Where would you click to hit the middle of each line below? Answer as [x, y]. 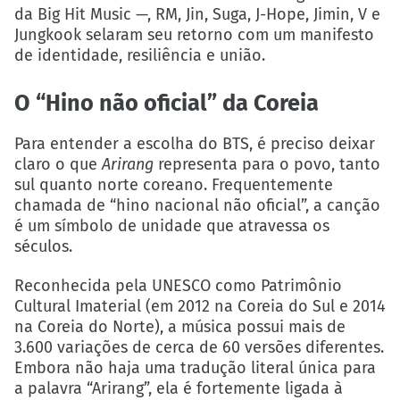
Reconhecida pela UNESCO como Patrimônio [178, 285]
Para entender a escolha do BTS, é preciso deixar [195, 143]
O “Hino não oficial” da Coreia [167, 103]
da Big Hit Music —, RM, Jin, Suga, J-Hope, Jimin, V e [197, 14]
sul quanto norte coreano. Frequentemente [174, 184]
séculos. [43, 246]
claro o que [58, 164]
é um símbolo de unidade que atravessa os [172, 225]
